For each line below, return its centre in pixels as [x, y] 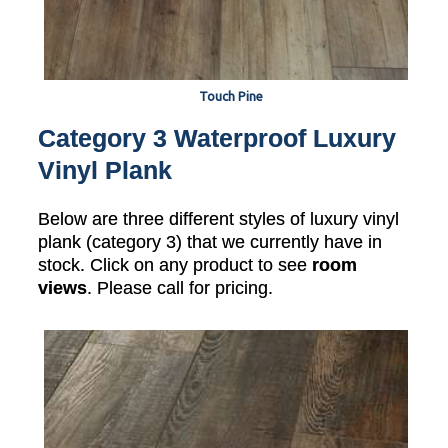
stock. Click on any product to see [175, 264]
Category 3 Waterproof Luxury [217, 137]
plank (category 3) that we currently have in [210, 241]
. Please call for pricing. [180, 287]
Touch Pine [231, 95]
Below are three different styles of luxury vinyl [218, 218]
